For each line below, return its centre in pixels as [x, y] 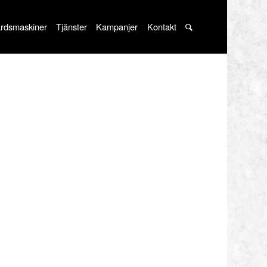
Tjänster [71, 27]
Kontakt [162, 27]
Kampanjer [117, 27]
